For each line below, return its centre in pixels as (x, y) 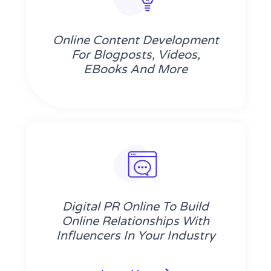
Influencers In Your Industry (135, 236)
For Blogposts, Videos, (135, 55)
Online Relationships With (135, 222)
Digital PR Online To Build (135, 207)
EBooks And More (135, 70)
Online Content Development (135, 41)
